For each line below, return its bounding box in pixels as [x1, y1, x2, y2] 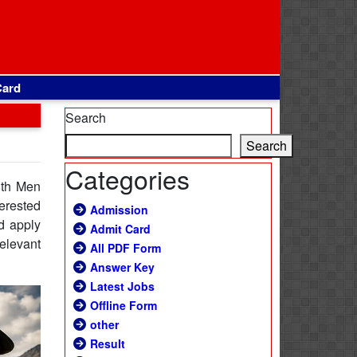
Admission [90, 202, 148, 218]
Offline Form [90, 297, 157, 313]
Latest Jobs [90, 278, 155, 294]
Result [90, 335, 125, 351]
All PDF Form [90, 240, 161, 256]
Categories [65, 160, 190, 197]
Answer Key [90, 259, 155, 275]
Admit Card [90, 221, 151, 237]
